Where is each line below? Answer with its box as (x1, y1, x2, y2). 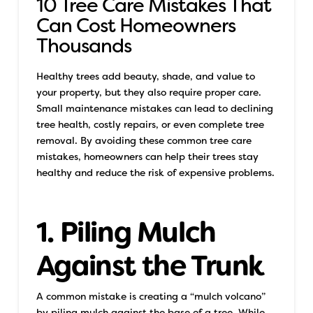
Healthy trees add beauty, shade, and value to (36, 69, 255, 82)
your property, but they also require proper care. (36, 85, 261, 99)
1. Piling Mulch (36, 213, 216, 251)
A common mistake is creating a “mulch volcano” (36, 289, 265, 303)
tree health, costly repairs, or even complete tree (36, 117, 264, 131)
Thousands (36, 33, 132, 59)
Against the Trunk (36, 247, 265, 284)
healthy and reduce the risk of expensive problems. (36, 166, 275, 179)
